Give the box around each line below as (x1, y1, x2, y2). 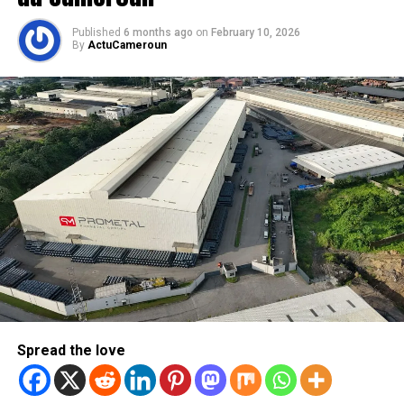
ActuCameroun (87, 39, 167, 52)
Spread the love (16, 342, 125, 360)
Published (71, 26, 121, 40)
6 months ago (123, 26, 193, 40)
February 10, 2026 (210, 26, 300, 40)
